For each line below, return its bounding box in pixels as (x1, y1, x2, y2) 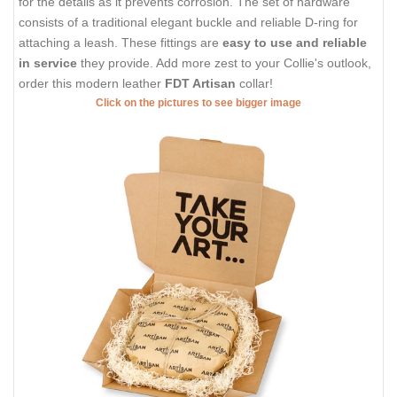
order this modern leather (19, 75, 165, 90)
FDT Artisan (165, 75, 236, 90)
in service (19, 55, 81, 70)
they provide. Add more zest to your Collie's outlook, (81, 55, 371, 70)
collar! (236, 75, 273, 90)
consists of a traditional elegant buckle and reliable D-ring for (19, 14, 358, 29)
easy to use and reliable (222, 35, 367, 50)
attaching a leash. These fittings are (19, 35, 222, 50)
